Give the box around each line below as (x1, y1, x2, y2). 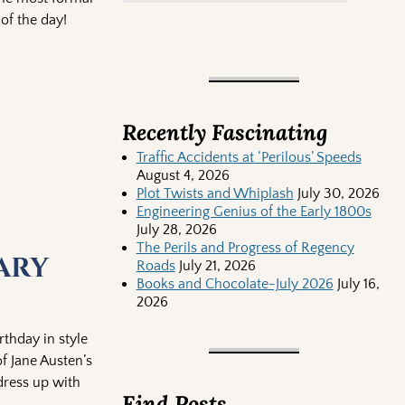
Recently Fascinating (121, 118, 327, 146)
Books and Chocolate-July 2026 (136, 276, 334, 293)
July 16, (336, 276, 380, 293)
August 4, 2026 (136, 167, 230, 184)
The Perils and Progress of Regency (136, 240, 354, 257)
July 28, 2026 (136, 221, 217, 239)
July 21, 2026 (178, 258, 256, 275)
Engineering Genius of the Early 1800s (136, 203, 372, 221)
